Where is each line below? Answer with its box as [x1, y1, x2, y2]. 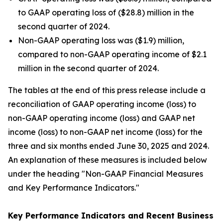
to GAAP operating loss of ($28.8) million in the [18, 7, 194, 17]
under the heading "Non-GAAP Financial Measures [8, 169, 203, 179]
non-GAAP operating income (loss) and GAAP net [8, 113, 195, 123]
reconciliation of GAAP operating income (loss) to [8, 99, 196, 109]
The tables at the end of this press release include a [8, 85, 206, 95]
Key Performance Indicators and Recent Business [8, 211, 214, 221]
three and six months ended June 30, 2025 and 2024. [8, 141, 209, 151]
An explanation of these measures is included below [8, 155, 207, 165]
